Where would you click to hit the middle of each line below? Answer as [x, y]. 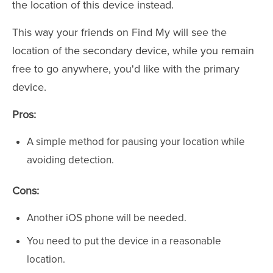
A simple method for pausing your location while [136, 142]
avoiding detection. [70, 160]
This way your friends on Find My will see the [119, 32]
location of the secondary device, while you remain [133, 51]
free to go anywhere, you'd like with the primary [126, 69]
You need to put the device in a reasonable [124, 241]
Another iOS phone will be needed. [107, 218]
